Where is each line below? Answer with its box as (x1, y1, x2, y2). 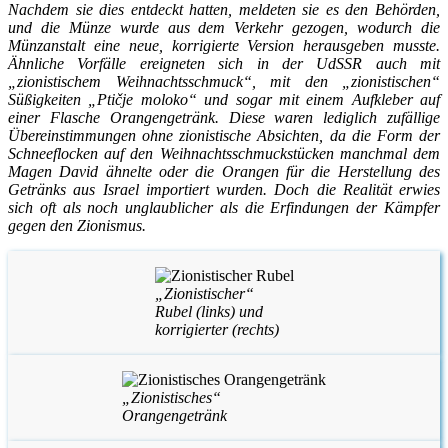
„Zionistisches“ (122, 388, 221, 406)
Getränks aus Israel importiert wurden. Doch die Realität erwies (8, 180, 440, 198)
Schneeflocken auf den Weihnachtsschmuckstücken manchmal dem (8, 144, 440, 162)
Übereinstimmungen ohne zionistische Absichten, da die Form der (8, 126, 440, 144)
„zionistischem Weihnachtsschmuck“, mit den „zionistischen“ (8, 72, 440, 90)
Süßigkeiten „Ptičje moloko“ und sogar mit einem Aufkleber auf (8, 90, 440, 108)
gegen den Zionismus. (8, 216, 146, 234)
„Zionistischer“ (154, 284, 254, 302)
